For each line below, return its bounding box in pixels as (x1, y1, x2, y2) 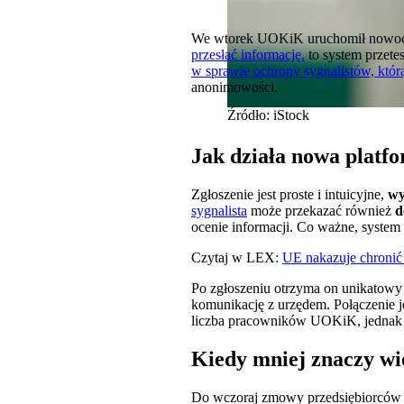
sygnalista (191, 203, 247, 219)
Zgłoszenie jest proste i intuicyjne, (191, 187, 388, 203)
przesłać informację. (191, 47, 305, 63)
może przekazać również (247, 203, 395, 219)
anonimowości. (191, 79, 278, 96)
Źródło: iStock (227, 107, 309, 124)
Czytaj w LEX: (191, 250, 282, 266)
